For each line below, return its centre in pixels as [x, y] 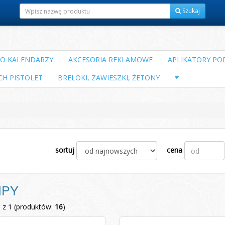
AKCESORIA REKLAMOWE [110, 60]
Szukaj [190, 11]
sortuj [65, 150]
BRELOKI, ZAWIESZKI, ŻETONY [109, 78]
